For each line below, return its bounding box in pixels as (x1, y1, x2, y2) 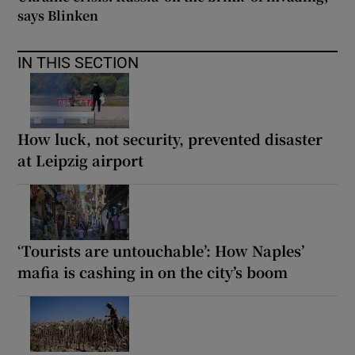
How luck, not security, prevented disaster (17, 128, 323, 149)
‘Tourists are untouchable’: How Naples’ (17, 239, 305, 261)
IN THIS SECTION (17, 54, 139, 71)
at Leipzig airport (17, 149, 144, 170)
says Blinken (17, 6, 99, 25)
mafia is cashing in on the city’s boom (17, 261, 288, 282)
